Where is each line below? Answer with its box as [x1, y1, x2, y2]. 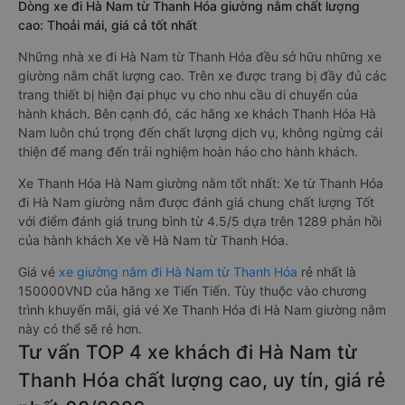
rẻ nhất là [301, 264, 356, 279]
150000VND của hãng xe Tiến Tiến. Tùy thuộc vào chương [18, 283, 367, 298]
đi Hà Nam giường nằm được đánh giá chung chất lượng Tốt [18, 194, 374, 210]
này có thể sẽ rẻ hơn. [18, 321, 142, 336]
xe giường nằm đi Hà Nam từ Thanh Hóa [59, 264, 301, 279]
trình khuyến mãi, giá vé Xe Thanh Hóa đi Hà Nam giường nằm [18, 302, 386, 317]
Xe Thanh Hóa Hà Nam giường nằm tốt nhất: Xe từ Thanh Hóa [18, 175, 383, 191]
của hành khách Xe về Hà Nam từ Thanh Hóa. [18, 232, 288, 248]
